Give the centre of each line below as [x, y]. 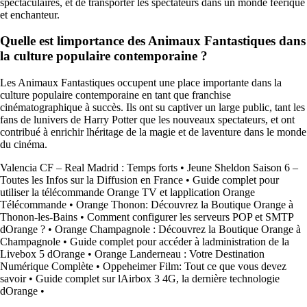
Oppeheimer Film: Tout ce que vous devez [195, 266]
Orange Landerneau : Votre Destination [180, 254]
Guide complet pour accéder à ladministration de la [180, 242]
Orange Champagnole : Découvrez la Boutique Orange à [178, 229]
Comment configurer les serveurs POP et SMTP [190, 217]
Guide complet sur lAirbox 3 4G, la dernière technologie [158, 279]
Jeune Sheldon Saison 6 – [243, 168]
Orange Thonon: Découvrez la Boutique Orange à [185, 205]
